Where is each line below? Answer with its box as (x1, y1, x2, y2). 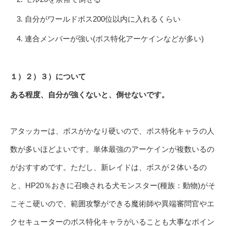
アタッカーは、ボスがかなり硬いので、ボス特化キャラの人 (10, 126, 214, 135)
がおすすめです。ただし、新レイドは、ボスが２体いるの (10, 162, 207, 172)
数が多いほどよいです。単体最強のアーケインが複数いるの (10, 144, 214, 153)
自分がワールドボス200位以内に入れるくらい (25, 14, 181, 23)
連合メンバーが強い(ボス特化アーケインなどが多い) (25, 34, 204, 43)
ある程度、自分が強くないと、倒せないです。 (10, 90, 169, 99)
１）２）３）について (10, 72, 86, 81)
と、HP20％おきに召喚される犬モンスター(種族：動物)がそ (10, 181, 215, 190)
